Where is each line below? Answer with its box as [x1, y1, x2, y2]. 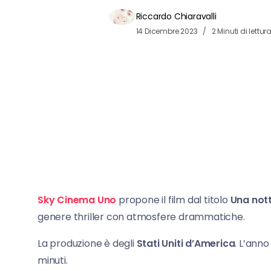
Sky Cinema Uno [38, 193, 117, 207]
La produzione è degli [38, 237, 137, 251]
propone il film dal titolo [116, 193, 228, 207]
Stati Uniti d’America [136, 237, 235, 251]
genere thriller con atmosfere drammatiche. [38, 210, 245, 224]
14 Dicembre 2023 [135, 26, 200, 37]
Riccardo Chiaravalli [135, 10, 217, 23]
